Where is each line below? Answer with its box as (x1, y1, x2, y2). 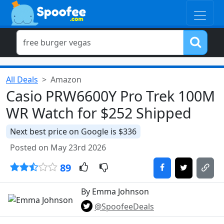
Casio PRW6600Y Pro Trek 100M (6, 86, 215, 105)
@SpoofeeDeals (94, 201, 154, 212)
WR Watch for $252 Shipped (6, 103, 191, 122)
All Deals (6, 74, 38, 85)
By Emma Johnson (81, 186, 149, 197)
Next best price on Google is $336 (10, 126, 136, 137)
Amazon (50, 74, 81, 85)
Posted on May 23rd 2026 (10, 142, 106, 153)
